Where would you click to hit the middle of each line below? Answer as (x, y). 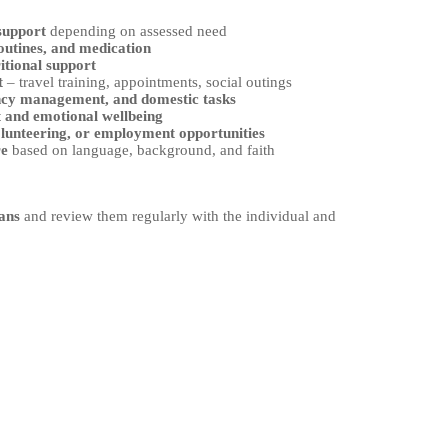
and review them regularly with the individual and (178, 216)
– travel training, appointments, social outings (147, 82)
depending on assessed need (136, 31)
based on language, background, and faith (141, 150)
